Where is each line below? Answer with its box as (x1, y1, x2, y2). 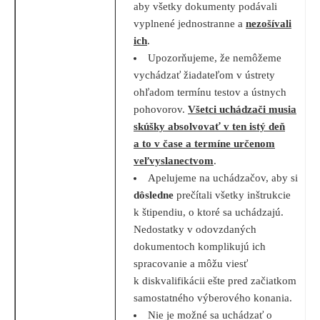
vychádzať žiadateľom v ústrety (134, 69, 275, 81)
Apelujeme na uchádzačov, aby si (148, 172, 299, 184)
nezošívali (246, 18, 291, 30)
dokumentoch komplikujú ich (134, 241, 266, 253)
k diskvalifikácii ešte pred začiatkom (134, 275, 296, 287)
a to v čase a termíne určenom (134, 138, 275, 150)
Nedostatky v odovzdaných (134, 224, 256, 236)
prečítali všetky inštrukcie (174, 189, 291, 201)
